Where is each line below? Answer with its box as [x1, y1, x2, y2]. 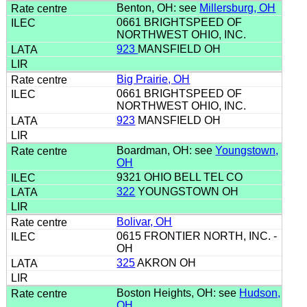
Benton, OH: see [116, 1, 200, 14]
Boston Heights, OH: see [116, 286, 240, 299]
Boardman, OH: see [116, 144, 216, 156]
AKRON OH [135, 256, 199, 269]
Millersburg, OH [199, 1, 276, 14]
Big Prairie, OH [116, 73, 191, 85]
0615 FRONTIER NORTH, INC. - [116, 230, 278, 242]
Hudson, [239, 286, 281, 299]
